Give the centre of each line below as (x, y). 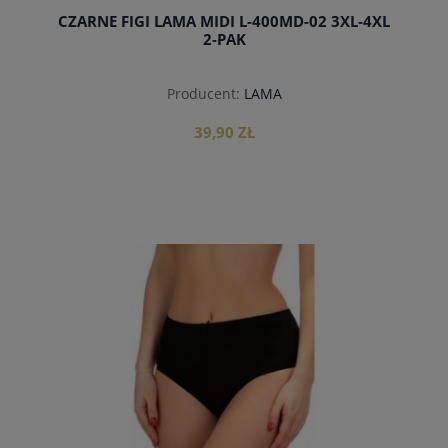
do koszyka (224, 258)
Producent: (203, 93)
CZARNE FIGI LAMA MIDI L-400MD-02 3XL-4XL (224, 21)
